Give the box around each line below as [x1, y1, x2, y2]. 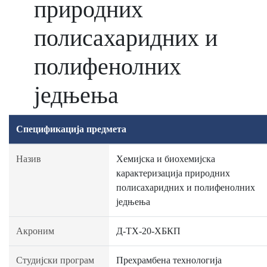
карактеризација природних [116, 168, 230, 178]
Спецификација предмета [16, 124, 126, 134]
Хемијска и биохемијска [116, 154, 215, 164]
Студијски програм [16, 255, 94, 265]
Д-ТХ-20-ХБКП [116, 226, 181, 236]
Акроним [16, 226, 54, 236]
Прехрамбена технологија [116, 255, 222, 265]
